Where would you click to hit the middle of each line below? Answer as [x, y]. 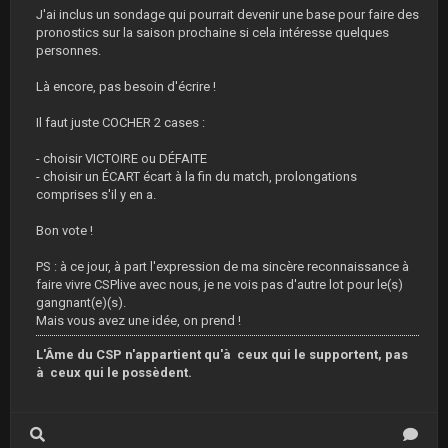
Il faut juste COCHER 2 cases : [120, 122]
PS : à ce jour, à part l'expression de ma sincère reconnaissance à [222, 266]
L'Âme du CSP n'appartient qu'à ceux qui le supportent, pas [222, 354]
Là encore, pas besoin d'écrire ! [126, 86]
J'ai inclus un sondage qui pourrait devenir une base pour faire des [227, 14]
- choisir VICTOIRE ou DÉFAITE [121, 158]
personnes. [68, 50]
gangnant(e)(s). [81, 302]
